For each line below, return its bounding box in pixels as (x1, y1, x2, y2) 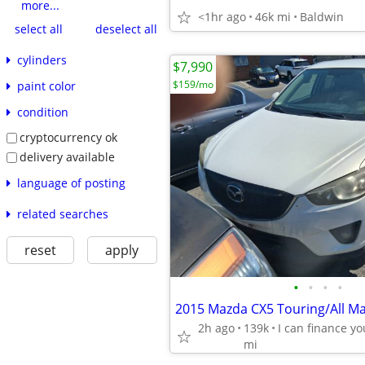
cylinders (16, 52, 67, 68)
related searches (16, 205, 108, 222)
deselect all (95, 20, 157, 37)
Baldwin (300, 9, 344, 24)
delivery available (19, 148, 115, 165)
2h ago (198, 320, 235, 336)
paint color (16, 78, 76, 95)
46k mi (255, 9, 291, 24)
